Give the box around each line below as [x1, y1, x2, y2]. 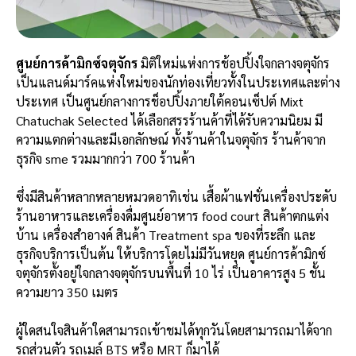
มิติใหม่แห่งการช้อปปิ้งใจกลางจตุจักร [137, 54, 330, 72]
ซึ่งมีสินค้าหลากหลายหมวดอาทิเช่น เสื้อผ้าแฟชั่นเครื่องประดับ [16, 188, 337, 205]
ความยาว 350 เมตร [16, 283, 122, 300]
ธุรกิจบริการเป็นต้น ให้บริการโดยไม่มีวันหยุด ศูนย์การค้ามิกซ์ [16, 245, 326, 262]
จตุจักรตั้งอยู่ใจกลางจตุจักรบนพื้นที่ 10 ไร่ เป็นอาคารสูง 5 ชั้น [16, 264, 326, 281]
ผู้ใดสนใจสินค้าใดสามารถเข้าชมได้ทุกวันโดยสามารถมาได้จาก [16, 321, 332, 339]
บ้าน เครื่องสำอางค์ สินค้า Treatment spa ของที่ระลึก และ [16, 226, 315, 243]
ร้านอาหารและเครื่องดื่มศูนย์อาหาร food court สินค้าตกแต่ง [16, 207, 329, 224]
